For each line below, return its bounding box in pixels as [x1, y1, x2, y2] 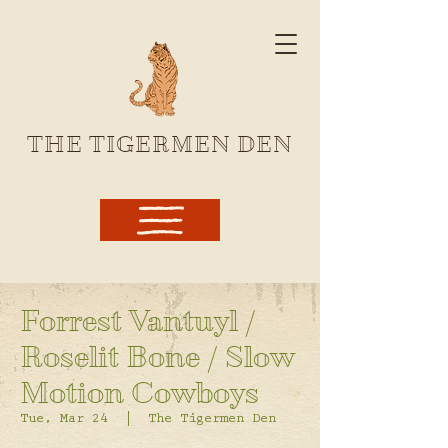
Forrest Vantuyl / [20, 304, 256, 338]
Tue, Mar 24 [20, 413, 108, 427]
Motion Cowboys [20, 376, 259, 410]
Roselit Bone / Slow [20, 340, 295, 374]
